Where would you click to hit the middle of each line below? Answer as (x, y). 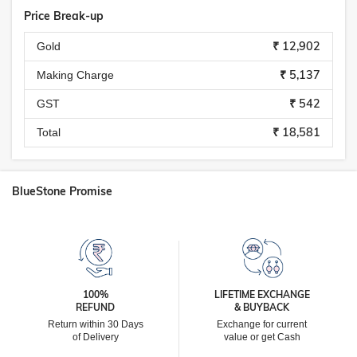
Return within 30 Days (95, 324)
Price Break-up (64, 16)
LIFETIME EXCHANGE (262, 294)
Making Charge (75, 75)
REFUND (95, 307)
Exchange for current (262, 324)
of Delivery (95, 337)
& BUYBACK (262, 307)
